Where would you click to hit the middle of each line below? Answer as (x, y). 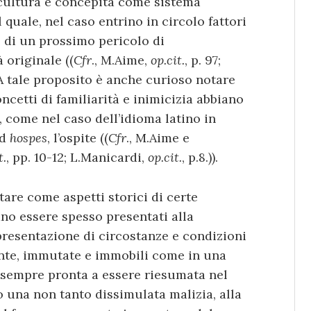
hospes (28, 138)
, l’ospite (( (78, 138)
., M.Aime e (158, 138)
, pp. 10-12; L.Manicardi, (77, 158)
